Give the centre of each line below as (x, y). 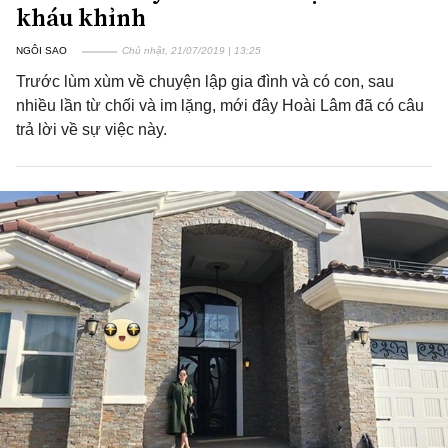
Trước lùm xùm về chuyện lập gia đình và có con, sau (205, 81)
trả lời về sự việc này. (91, 129)
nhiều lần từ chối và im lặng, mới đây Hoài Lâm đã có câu (220, 105)
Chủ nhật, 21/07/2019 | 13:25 (191, 50)
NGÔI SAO (41, 50)
